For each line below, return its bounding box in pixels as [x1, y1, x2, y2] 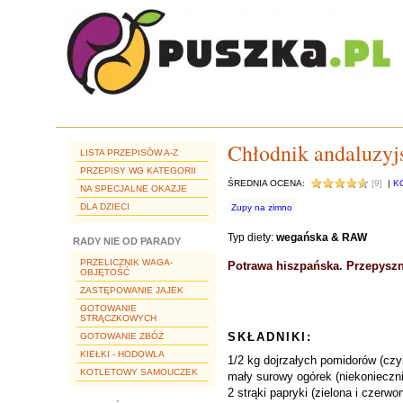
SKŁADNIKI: [228, 330, 312, 344]
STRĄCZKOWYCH [80, 313, 157, 323]
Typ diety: [228, 231, 276, 244]
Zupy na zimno [231, 202, 292, 212]
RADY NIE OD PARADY [73, 236, 181, 246]
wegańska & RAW [276, 231, 367, 244]
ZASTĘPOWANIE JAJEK [80, 285, 184, 295]
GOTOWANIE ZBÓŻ [80, 331, 164, 341]
